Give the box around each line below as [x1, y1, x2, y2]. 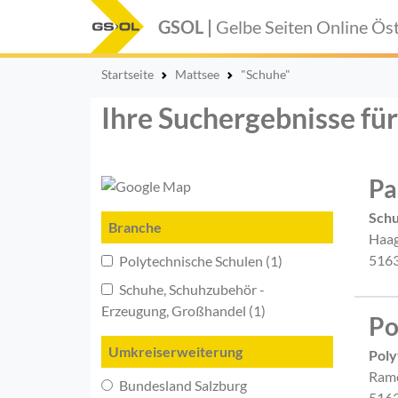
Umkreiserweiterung [108, 342, 243, 360]
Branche [108, 218, 162, 235]
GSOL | [158, 15, 216, 37]
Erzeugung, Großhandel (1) [101, 301, 266, 319]
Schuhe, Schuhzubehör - [116, 280, 265, 298]
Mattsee [175, 67, 219, 82]
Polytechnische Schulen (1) [116, 251, 283, 269]
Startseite [101, 67, 154, 82]
